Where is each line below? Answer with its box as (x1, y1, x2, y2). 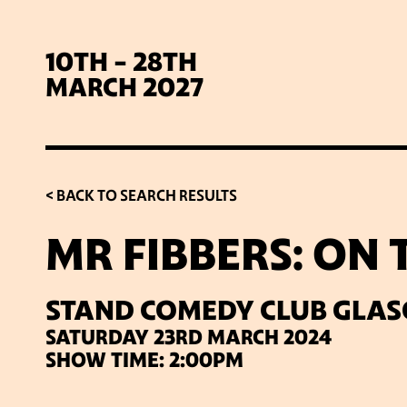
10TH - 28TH (45, 45, 197, 79)
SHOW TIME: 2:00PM (45, 347, 243, 373)
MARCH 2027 (45, 70, 203, 104)
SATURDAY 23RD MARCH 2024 (45, 324, 332, 351)
